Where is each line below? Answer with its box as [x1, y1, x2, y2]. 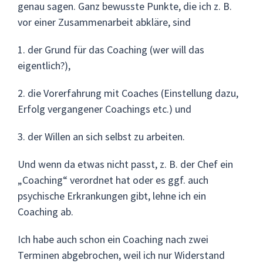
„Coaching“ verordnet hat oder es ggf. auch [18, 173, 208, 187]
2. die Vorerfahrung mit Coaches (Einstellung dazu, [18, 86, 238, 100]
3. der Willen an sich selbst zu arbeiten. [18, 129, 185, 143]
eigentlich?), [18, 58, 70, 72]
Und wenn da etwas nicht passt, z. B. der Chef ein [18, 157, 233, 171]
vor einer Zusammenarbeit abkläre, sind [18, 15, 191, 29]
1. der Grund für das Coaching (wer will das [18, 42, 204, 56]
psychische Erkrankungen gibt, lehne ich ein [18, 188, 206, 203]
